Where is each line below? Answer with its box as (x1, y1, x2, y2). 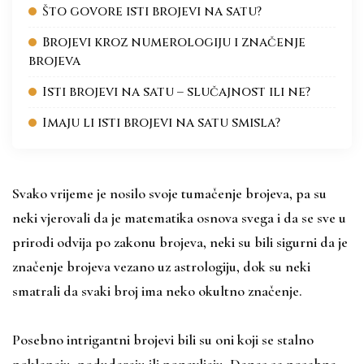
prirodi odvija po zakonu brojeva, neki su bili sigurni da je (12, 232, 348, 251)
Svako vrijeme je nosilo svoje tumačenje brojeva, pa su (12, 184, 327, 202)
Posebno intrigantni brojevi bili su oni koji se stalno (12, 330, 314, 349)
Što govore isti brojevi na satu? (42, 2, 262, 20)
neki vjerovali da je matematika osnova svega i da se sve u (12, 208, 346, 227)
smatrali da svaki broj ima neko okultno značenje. (12, 281, 302, 300)
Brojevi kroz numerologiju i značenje (42, 33, 305, 51)
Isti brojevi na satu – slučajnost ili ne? (42, 83, 310, 101)
